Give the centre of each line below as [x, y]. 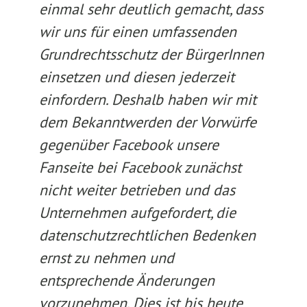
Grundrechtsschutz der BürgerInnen [151, 54]
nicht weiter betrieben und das [137, 190]
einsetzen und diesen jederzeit [136, 77]
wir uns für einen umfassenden [137, 32]
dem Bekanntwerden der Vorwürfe [147, 122]
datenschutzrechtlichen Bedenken [147, 235]
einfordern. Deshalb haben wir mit [147, 99]
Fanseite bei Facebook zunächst [140, 167]
